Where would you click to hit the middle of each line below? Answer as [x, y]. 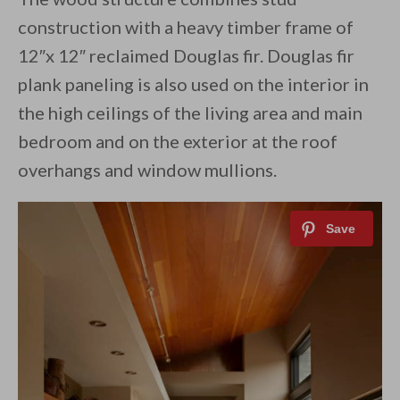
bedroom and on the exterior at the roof [178, 142]
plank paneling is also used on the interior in [193, 84]
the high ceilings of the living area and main [190, 113]
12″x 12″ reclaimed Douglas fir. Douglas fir [186, 56]
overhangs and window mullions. [147, 170]
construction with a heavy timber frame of [186, 27]
